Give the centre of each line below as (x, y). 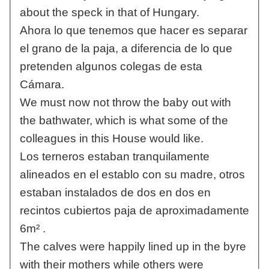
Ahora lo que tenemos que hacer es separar (133, 31)
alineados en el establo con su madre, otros (132, 175)
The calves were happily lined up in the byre (133, 247)
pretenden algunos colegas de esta (111, 67)
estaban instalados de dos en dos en (115, 193)
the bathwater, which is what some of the (124, 121)
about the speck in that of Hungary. (109, 13)
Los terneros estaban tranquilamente (114, 157)
